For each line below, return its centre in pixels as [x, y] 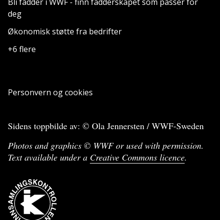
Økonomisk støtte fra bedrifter [65, 32]
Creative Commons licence [137, 157]
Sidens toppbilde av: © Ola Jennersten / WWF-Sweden [106, 126]
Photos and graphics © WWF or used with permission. [106, 146]
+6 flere [22, 49]
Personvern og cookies [50, 93]
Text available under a [49, 157]
